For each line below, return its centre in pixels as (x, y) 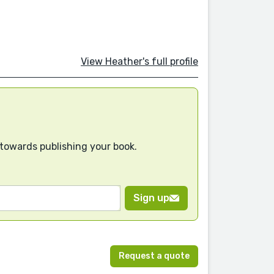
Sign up (151, 198)
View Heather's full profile (139, 62)
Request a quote (154, 256)
